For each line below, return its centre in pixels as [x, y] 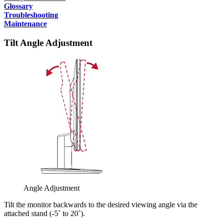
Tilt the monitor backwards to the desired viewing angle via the [101, 205]
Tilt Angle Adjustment [48, 43]
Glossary [18, 6]
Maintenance [25, 23]
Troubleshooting [31, 15]
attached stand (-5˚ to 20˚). [44, 214]
